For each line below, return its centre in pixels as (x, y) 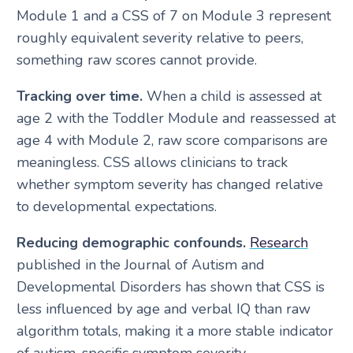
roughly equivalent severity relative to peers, (160, 37)
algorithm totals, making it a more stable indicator (175, 331)
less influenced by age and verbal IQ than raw (163, 308)
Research (279, 242)
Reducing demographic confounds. (131, 242)
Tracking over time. (79, 96)
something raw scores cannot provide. (136, 59)
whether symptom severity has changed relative (169, 184)
